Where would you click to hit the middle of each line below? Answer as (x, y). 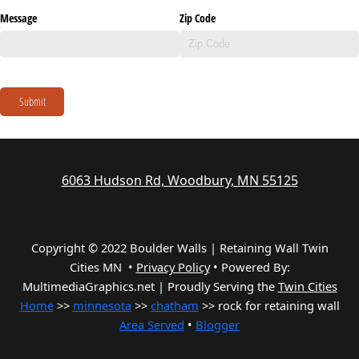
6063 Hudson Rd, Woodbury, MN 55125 (179, 181)
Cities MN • (103, 267)
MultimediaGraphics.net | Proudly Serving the (150, 286)
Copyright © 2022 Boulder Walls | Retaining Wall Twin (179, 248)
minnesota (102, 306)
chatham (174, 306)
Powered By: (255, 267)
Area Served (152, 325)
